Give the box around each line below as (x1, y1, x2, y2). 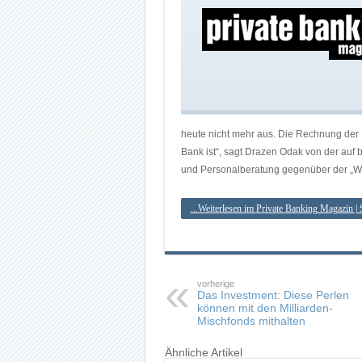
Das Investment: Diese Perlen (196, 288, 349, 301)
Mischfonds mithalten (196, 314, 305, 327)
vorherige (196, 279, 234, 288)
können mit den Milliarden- (196, 301, 333, 314)
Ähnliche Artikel (164, 346, 242, 359)
